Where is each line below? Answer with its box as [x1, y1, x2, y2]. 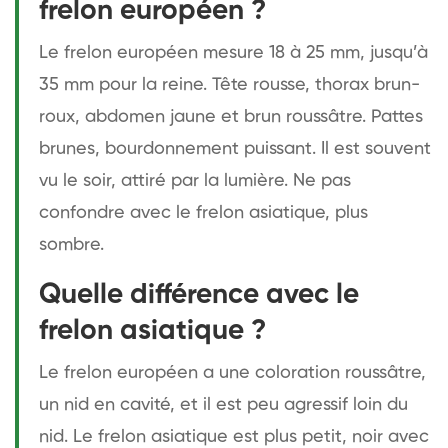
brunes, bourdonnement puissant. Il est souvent [39, 139, 431, 158]
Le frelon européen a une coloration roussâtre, [39, 363, 426, 382]
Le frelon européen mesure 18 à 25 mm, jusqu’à [39, 43, 428, 62]
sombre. [39, 235, 104, 254]
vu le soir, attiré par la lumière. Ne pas [39, 171, 351, 190]
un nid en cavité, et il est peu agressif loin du [39, 395, 408, 414]
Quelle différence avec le [39, 280, 359, 309]
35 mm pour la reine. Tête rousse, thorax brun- [39, 75, 420, 94]
